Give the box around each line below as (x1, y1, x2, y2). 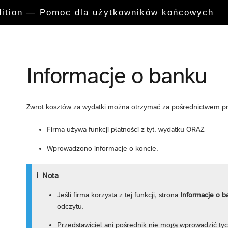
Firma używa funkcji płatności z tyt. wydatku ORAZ (47, 125, 204, 134)
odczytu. (57, 202, 84, 210)
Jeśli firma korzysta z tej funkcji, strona (57, 190, 181, 199)
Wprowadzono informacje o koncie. (47, 144, 158, 153)
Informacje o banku (26, 63, 207, 88)
